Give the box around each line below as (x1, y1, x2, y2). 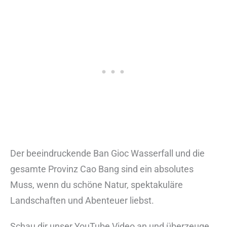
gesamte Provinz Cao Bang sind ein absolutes (10, 164, 194, 175)
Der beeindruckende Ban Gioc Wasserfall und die (10, 148, 205, 159)
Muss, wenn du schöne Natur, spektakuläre (10, 179, 183, 191)
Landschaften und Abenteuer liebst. (10, 195, 154, 206)
